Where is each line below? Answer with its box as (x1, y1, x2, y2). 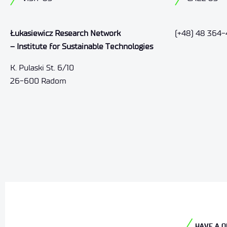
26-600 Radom (10, 75, 66, 86)
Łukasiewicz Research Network (10, 28, 121, 38)
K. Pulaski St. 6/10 (10, 62, 74, 72)
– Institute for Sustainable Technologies (10, 41, 153, 51)
